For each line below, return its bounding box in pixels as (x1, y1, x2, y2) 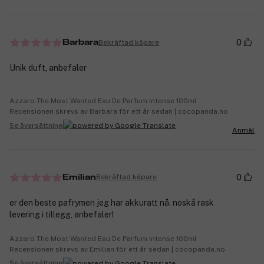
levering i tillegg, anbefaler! (9, 209, 114, 219)
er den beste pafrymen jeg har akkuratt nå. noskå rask (9, 197, 214, 207)
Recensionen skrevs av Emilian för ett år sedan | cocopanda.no (9, 245, 225, 253)
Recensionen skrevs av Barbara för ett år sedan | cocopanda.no (9, 107, 228, 116)
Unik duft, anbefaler (9, 63, 87, 73)
